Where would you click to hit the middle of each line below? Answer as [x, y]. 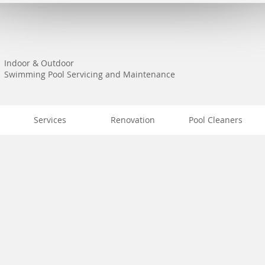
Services [50, 120]
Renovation [133, 120]
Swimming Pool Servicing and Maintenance [90, 74]
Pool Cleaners [216, 120]
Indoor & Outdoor [39, 63]
